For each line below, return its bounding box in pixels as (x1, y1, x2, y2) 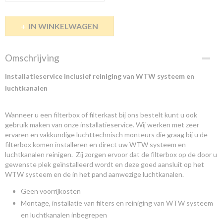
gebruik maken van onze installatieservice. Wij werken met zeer (5, 120, 199, 129)
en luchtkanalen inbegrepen (21, 211, 107, 219)
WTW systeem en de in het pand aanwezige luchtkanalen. (5, 170, 185, 178)
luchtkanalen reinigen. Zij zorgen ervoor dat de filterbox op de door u (5, 150, 217, 159)
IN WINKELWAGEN (29, 21, 98, 31)
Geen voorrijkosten (21, 187, 82, 195)
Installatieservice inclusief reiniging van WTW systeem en (5, 72, 194, 80)
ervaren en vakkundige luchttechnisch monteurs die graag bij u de (5, 130, 208, 139)
